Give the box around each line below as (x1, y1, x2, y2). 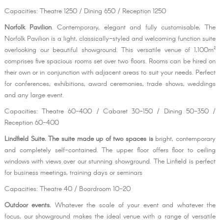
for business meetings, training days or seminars (4, 168, 142, 178)
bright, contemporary (155, 134, 216, 144)
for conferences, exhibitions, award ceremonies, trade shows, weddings (4, 79, 216, 89)
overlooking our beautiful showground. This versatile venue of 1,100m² (4, 45, 216, 55)
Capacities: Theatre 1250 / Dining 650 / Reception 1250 (4, 6, 166, 17)
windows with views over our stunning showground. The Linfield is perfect (4, 157, 216, 167)
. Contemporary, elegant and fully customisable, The (51, 23, 216, 33)
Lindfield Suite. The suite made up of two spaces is (4, 134, 156, 144)
